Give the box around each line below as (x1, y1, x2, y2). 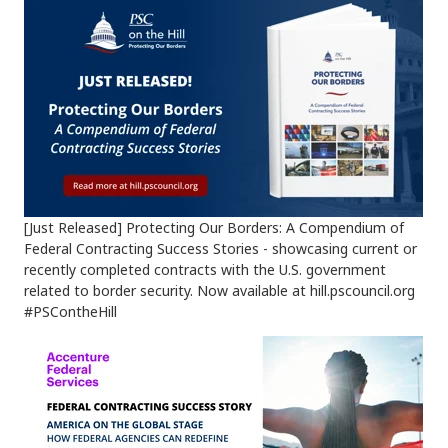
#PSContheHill (24, 302, 117, 322)
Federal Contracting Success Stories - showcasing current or (24, 239, 417, 259)
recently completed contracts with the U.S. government (24, 260, 386, 280)
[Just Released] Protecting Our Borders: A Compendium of (24, 218, 404, 238)
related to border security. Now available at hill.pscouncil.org (24, 281, 415, 301)
